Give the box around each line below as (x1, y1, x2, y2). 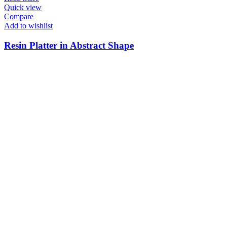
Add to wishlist (4, 21, 53, 30)
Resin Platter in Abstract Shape (4, 40, 134, 51)
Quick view (4, 3, 42, 12)
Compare (4, 12, 33, 21)
